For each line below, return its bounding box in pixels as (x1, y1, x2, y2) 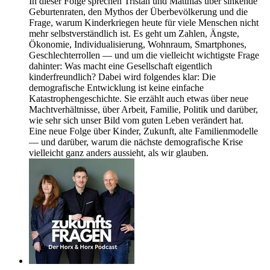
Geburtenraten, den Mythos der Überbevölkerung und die (29, 7, 248, 17)
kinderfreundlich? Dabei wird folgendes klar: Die (29, 72, 216, 83)
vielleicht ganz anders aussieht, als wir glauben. (29, 148, 209, 159)
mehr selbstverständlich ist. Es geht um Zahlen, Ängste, (29, 28, 239, 39)
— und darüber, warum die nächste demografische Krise (29, 137, 243, 148)
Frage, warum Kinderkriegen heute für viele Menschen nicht (29, 17, 259, 28)
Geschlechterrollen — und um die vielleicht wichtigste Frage (29, 50, 259, 61)
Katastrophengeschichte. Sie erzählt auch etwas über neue (29, 93, 248, 104)
